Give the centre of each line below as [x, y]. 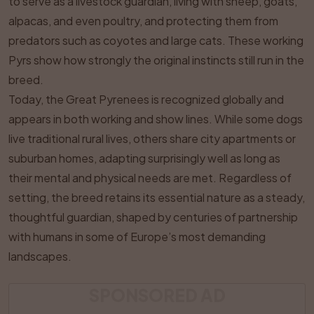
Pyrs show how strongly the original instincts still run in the [156, 60]
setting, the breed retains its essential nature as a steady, [157, 197]
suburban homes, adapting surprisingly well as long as [144, 158]
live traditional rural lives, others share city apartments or [152, 138]
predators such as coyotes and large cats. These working [156, 40]
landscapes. [40, 256]
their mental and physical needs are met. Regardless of [150, 178]
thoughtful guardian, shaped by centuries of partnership [153, 217]
